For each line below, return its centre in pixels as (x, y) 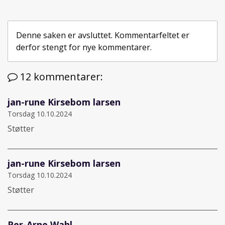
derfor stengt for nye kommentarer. (84, 47)
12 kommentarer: (60, 76)
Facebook (26, 19)
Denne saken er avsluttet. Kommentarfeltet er (103, 35)
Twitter (36, 19)
